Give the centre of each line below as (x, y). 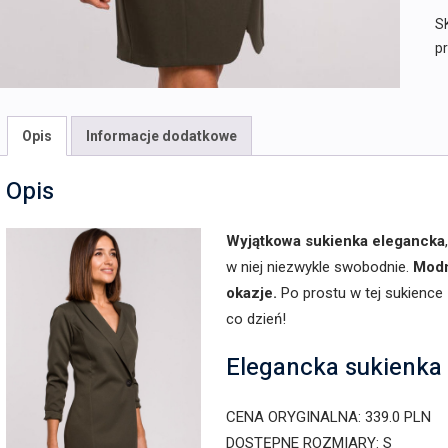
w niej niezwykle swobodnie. (319, 267)
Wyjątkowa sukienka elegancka (335, 241)
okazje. (251, 293)
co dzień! (256, 319)
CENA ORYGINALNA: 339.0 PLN (328, 417)
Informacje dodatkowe (161, 136)
